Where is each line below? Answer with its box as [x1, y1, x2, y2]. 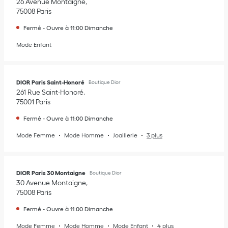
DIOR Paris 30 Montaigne [16, 169, 85, 176]
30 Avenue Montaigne [16, 179, 86, 187]
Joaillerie [113, 132, 137, 138]
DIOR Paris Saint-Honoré [16, 79, 84, 85]
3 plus [147, 132, 162, 138]
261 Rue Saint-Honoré [16, 88, 83, 96]
